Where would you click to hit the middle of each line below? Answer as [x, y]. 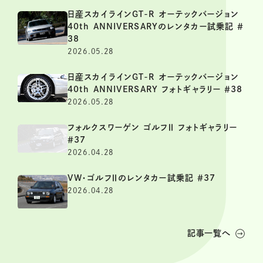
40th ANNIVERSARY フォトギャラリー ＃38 [155, 90]
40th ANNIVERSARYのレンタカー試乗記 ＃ [156, 27]
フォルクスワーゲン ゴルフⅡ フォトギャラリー [152, 128]
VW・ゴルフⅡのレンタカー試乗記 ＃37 [142, 178]
